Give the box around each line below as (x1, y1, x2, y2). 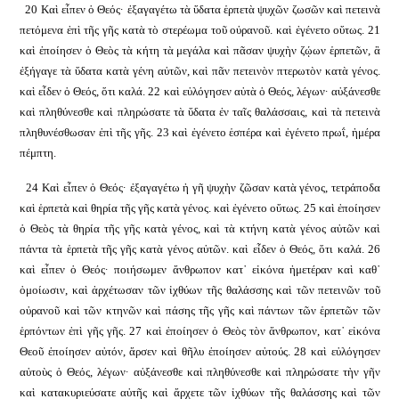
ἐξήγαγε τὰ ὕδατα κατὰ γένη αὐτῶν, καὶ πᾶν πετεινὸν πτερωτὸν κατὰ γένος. (20, 64, 380, 77)
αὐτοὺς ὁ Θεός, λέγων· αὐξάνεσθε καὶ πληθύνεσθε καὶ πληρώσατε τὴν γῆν (20, 365, 380, 379)
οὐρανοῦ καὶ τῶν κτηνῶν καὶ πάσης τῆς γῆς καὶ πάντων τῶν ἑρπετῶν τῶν (20, 304, 380, 317)
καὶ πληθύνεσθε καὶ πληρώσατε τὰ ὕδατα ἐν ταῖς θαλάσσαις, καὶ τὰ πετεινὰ (20, 105, 380, 118)
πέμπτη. (20, 146, 56, 159)
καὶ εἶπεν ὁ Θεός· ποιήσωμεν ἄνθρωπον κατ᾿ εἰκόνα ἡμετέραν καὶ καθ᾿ (20, 263, 380, 276)
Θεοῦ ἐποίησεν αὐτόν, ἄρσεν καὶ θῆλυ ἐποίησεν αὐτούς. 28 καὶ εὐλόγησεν (20, 345, 380, 358)
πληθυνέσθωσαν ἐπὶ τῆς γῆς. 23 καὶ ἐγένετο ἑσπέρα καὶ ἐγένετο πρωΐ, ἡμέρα (20, 126, 380, 139)
